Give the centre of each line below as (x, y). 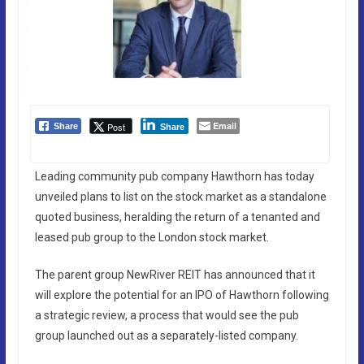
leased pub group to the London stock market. (152, 237)
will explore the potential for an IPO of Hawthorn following (182, 295)
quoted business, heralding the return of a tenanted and (177, 217)
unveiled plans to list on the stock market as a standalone (180, 196)
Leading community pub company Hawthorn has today (174, 176)
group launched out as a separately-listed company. (166, 335)
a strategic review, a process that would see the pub (167, 315)
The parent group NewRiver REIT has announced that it (175, 274)
